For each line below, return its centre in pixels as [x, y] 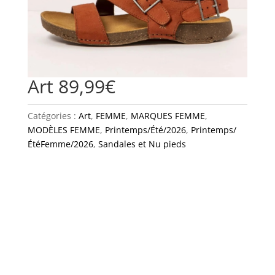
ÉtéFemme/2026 [60, 144]
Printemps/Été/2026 [145, 130]
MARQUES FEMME [168, 116]
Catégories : [53, 116]
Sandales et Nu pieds [142, 144]
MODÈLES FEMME [64, 130]
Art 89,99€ [71, 87]
